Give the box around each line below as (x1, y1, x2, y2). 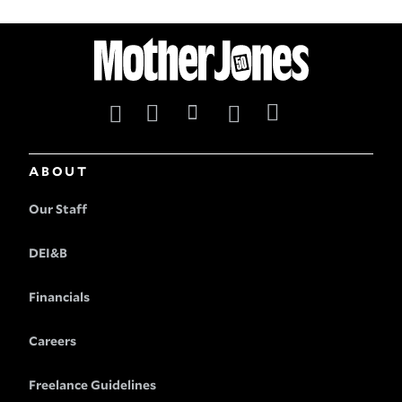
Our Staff (29, 202, 87, 217)
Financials (29, 290, 90, 305)
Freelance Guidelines (29, 378, 156, 393)
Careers (29, 334, 76, 349)
